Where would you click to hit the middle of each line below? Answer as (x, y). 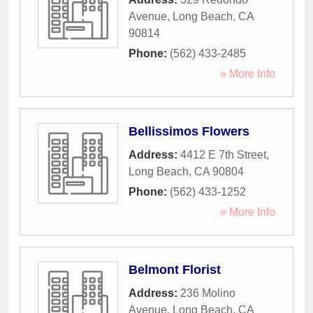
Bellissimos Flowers (189, 132)
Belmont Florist (175, 270)
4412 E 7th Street (223, 155)
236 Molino (208, 293)
